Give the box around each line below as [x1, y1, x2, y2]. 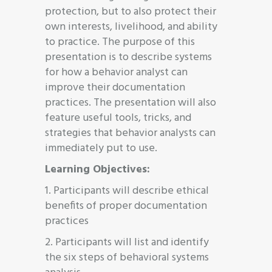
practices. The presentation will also [45, 93, 216, 112]
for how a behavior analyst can [45, 63, 188, 81]
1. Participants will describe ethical [45, 182, 209, 200]
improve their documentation [45, 78, 185, 97]
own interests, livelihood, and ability [45, 18, 217, 36]
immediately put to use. [45, 139, 157, 157]
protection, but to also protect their [45, 2, 216, 21]
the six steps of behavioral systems [45, 248, 209, 267]
